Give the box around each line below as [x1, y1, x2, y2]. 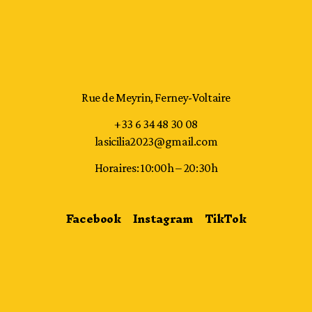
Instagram [132, 206, 193, 231]
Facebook [65, 206, 121, 231]
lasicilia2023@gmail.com [94, 134, 218, 148]
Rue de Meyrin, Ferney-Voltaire [81, 91, 231, 104]
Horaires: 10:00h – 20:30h [94, 161, 218, 175]
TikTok [204, 206, 247, 231]
